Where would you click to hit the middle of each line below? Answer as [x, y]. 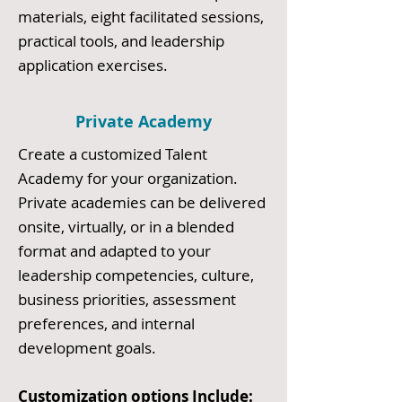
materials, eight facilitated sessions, [141, 17]
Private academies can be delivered [142, 202]
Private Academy [144, 122]
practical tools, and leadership [121, 41]
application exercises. [93, 65]
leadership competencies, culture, [136, 275]
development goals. [87, 348]
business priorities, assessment [127, 299]
